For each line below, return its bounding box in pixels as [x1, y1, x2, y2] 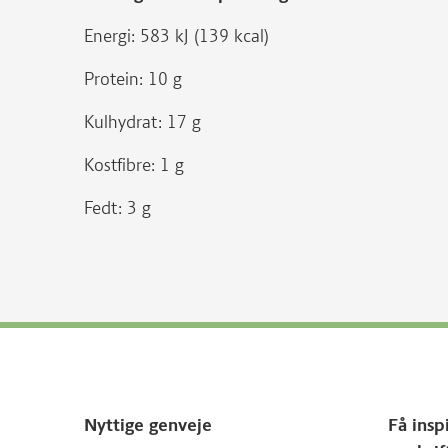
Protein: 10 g [84, 68, 182, 90]
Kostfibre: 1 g [84, 154, 184, 176]
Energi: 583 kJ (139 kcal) [84, 25, 269, 47]
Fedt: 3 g [84, 197, 151, 219]
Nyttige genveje [84, 414, 212, 436]
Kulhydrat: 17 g [84, 111, 201, 133]
